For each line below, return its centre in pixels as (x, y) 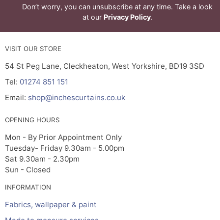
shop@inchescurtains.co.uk (77, 97)
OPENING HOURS (32, 120)
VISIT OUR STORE (33, 49)
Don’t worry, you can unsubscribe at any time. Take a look (117, 7)
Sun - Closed (28, 170)
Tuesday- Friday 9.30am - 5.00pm (65, 148)
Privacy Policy (127, 17)
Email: (16, 97)
